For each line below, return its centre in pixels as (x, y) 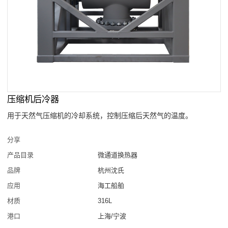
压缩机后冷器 (33, 99)
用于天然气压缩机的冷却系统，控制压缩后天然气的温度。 (100, 115)
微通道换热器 (118, 155)
